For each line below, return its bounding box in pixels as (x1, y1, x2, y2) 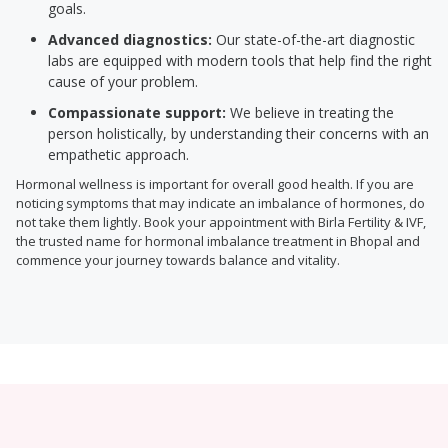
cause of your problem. (48, 72, 198, 91)
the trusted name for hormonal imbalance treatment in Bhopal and (16, 232, 420, 250)
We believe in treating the (226, 103, 394, 122)
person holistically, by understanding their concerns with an (48, 124, 429, 143)
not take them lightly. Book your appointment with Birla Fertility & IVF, (16, 213, 426, 231)
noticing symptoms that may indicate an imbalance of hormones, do (16, 194, 425, 212)
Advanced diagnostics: (48, 30, 212, 49)
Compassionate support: (48, 103, 226, 122)
